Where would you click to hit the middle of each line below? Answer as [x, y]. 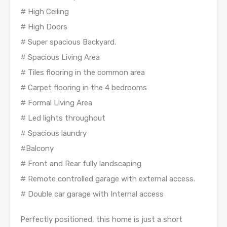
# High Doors [44, 27]
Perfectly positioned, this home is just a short [101, 219]
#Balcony [37, 148]
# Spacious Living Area [60, 57]
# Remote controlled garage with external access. [108, 179]
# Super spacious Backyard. [68, 42]
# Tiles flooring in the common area [83, 72]
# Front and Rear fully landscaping [81, 163]
